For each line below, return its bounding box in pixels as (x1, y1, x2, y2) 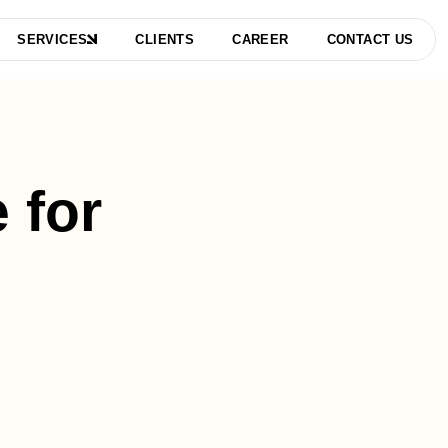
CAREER (232, 32, 289, 47)
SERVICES (17, 32, 88, 47)
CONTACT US (326, 32, 414, 47)
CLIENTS (135, 32, 195, 47)
